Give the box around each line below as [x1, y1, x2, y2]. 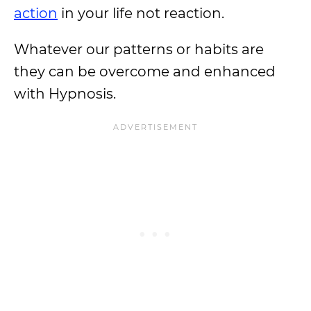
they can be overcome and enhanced [14, 63, 276, 80]
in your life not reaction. [58, 5, 224, 22]
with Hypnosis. [14, 85, 116, 102]
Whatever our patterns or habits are [14, 41, 264, 58]
